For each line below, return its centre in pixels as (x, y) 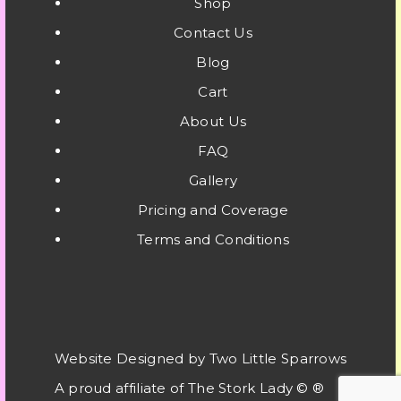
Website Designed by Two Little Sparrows (200, 358)
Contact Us (213, 33)
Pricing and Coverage (213, 210)
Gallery (213, 180)
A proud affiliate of (121, 388)
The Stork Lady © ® (256, 388)
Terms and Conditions (213, 239)
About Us (213, 121)
